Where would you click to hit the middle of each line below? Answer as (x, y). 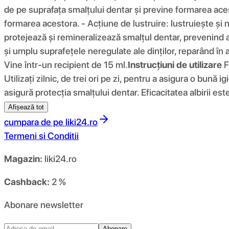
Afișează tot (26, 107)
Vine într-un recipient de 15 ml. (66, 64)
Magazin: (23, 158)
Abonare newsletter (44, 204)
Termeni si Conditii (41, 135)
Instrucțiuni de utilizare (175, 64)
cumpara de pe (34, 122)
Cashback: (27, 181)
